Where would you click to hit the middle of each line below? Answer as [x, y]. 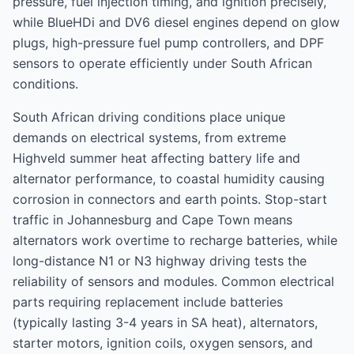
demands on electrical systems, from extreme [149, 137]
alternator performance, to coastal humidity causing [169, 179]
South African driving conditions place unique [149, 117]
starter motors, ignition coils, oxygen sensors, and [163, 343]
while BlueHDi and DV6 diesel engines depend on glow [176, 22]
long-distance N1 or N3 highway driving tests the [160, 261]
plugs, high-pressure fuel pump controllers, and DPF [168, 43]
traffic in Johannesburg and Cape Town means [153, 220]
